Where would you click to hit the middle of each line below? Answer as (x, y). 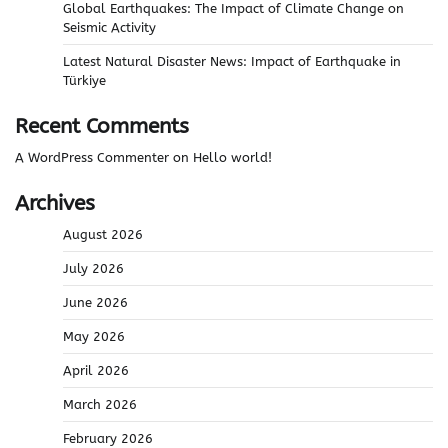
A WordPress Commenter (92, 158)
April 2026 (96, 371)
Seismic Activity (109, 28)
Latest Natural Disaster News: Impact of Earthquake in (232, 62)
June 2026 (95, 303)
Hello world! (232, 158)
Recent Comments (102, 126)
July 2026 (93, 269)
